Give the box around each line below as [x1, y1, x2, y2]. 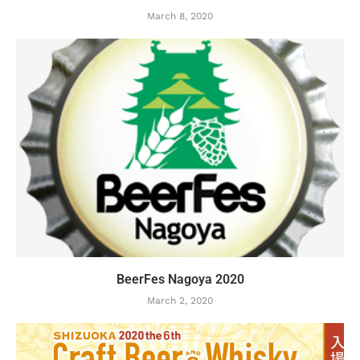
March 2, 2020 [147, 295, 213, 306]
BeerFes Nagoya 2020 [116, 272, 244, 287]
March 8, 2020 [147, 10, 213, 22]
